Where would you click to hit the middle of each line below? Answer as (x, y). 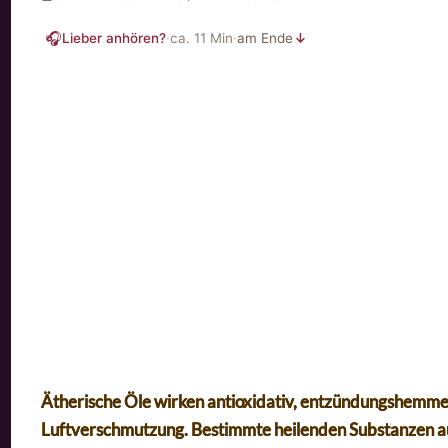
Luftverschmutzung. (116, 429)
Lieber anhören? (114, 37)
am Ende (265, 37)
